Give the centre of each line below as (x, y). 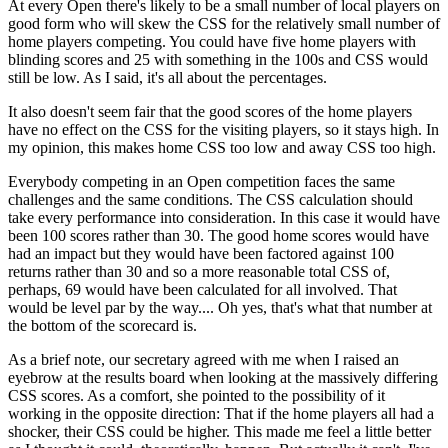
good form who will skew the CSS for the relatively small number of (224, 24)
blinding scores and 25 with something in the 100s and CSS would (218, 60)
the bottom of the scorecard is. (102, 326)
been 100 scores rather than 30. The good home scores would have (218, 236)
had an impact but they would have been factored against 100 (201, 254)
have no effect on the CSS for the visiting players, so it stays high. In (223, 130)
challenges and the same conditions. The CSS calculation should (210, 200)
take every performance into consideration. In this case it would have (224, 218)
